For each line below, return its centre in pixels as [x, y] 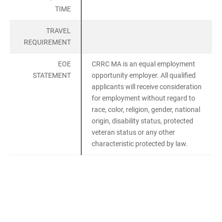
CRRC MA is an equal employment [143, 64]
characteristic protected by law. [140, 144]
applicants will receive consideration [147, 87]
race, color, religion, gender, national [146, 110]
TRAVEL [58, 31]
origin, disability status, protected [142, 121]
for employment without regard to [143, 98]
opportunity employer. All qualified [144, 76]
